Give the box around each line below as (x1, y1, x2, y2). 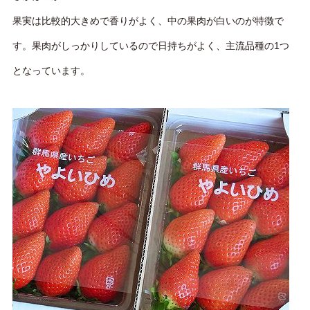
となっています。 (12, 64, 90, 76)
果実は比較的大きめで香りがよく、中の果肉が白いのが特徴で (12, 15, 284, 26)
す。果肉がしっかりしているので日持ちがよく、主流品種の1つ (12, 39, 289, 51)
